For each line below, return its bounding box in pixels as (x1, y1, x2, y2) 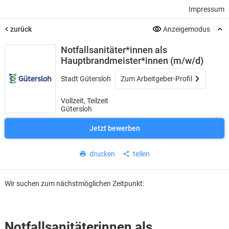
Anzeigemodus (163, 25, 211, 33)
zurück (10, 25, 32, 33)
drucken (89, 150, 115, 158)
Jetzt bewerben (89, 124, 140, 132)
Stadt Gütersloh (60, 75, 111, 83)
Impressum (189, 5, 225, 13)
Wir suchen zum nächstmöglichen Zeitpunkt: (4, 179, 144, 188)
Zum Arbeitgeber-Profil (120, 75, 192, 83)
